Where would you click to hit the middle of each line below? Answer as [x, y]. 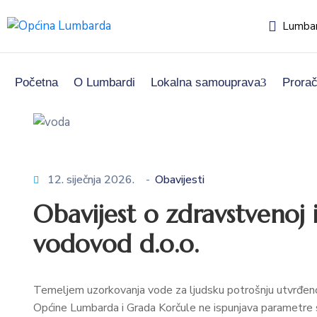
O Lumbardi [104, 82]
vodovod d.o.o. [116, 244]
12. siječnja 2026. [91, 179]
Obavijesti [180, 179]
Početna [36, 82]
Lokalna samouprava [206, 82]
